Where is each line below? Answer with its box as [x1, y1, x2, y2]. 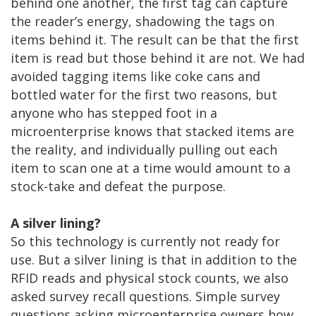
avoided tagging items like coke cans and [11, 68, 260, 85]
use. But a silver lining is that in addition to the [11, 251, 297, 269]
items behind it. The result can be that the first [11, 31, 299, 49]
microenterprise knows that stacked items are [11, 123, 294, 140]
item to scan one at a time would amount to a [11, 159, 291, 177]
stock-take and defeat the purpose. [11, 178, 226, 195]
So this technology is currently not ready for [11, 233, 280, 250]
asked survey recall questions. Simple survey [11, 288, 280, 305]
